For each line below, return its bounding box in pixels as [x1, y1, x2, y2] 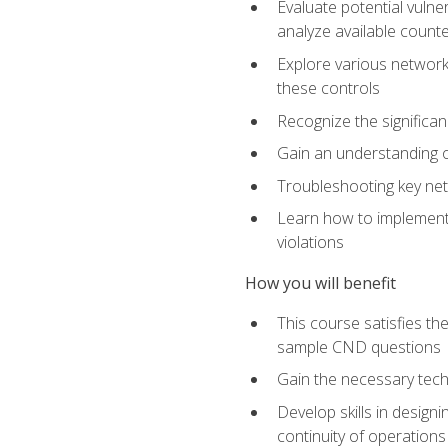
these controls [276, 77, 380, 100]
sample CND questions [276, 335, 441, 358]
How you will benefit [244, 271, 396, 294]
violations [276, 231, 344, 254]
